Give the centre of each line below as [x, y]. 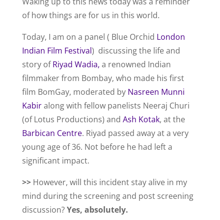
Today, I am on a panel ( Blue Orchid [89, 37]
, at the [172, 119]
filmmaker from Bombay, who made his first [103, 78]
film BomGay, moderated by [75, 92]
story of [37, 64]
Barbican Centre [52, 133]
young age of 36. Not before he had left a [97, 147]
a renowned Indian [135, 64]
